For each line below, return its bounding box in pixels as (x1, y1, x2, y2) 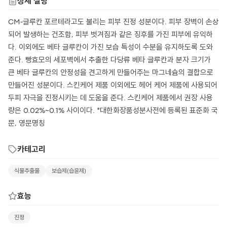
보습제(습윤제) (52, 169, 86, 174)
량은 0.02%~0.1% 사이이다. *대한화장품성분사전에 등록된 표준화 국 (8, 108, 218, 115)
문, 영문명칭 (8, 121, 45, 127)
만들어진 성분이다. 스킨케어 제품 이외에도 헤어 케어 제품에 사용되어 (8, 83, 217, 89)
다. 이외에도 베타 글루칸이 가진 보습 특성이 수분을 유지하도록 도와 (8, 45, 213, 51)
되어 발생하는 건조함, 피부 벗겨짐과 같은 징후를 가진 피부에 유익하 (8, 32, 213, 39)
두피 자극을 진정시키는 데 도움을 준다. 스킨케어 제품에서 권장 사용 (8, 95, 213, 102)
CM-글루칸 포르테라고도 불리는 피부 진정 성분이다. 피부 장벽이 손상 (8, 19, 219, 26)
